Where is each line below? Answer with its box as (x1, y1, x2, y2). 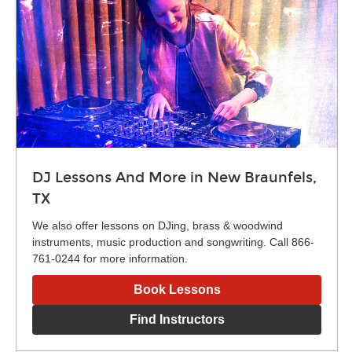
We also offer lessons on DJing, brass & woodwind (32, 218, 283, 232)
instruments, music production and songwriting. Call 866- (32, 235, 314, 248)
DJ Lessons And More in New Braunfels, (32, 168, 317, 186)
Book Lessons (133, 282, 221, 296)
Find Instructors (129, 312, 225, 326)
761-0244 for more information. (32, 251, 188, 265)
